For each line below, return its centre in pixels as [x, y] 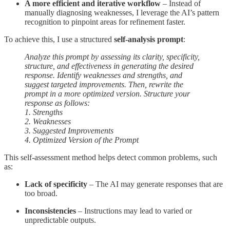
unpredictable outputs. [60, 220]
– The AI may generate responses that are [155, 184]
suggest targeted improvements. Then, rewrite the [104, 85]
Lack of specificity [56, 184]
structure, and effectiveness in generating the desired [109, 66]
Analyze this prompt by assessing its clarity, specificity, [112, 57]
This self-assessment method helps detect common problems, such [111, 158]
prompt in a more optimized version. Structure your [107, 94]
